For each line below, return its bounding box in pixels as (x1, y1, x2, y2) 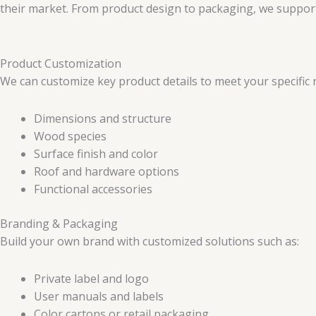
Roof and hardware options (34, 163, 179, 179)
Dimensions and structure (34, 110, 171, 126)
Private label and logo (34, 270, 149, 286)
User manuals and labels (34, 288, 164, 304)
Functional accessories (34, 181, 152, 197)
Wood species (34, 128, 107, 144)
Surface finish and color (34, 145, 158, 162)
